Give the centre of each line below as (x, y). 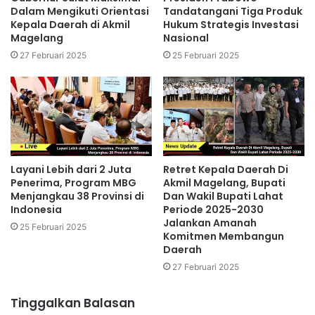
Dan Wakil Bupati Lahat (223, 197)
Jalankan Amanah (210, 223)
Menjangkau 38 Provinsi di (77, 197)
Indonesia (36, 210)
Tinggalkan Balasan (73, 303)
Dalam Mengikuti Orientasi (80, 12)
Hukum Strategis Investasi (231, 25)
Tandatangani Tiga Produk (233, 12)
